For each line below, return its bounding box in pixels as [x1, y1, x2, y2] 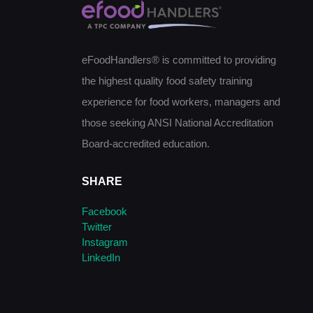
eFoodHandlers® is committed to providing [82, 54, 276, 66]
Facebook [82, 205, 127, 217]
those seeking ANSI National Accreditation [82, 117, 273, 129]
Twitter [82, 220, 112, 233]
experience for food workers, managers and [82, 96, 280, 108]
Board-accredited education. [82, 138, 210, 150]
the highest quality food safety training [82, 75, 252, 87]
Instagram [82, 235, 128, 248]
